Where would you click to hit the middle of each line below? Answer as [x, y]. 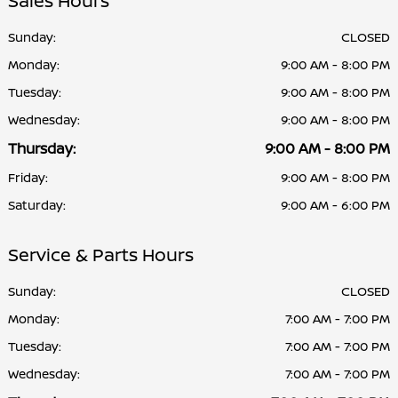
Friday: [28, 177]
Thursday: [42, 148]
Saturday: [37, 204]
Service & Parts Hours [101, 254]
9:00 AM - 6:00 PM [335, 204]
